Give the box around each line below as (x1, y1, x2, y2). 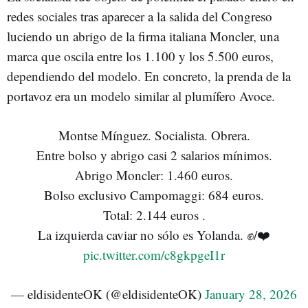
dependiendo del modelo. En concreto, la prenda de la (7, 67, 291, 85)
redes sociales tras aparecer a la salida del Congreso (7, 7, 272, 25)
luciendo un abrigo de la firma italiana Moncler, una (7, 27, 279, 45)
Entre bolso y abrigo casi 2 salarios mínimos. (36, 146, 272, 164)
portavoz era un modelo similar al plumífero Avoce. (7, 87, 275, 104)
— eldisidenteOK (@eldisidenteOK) (11, 285, 205, 302)
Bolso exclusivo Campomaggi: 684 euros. (44, 186, 264, 203)
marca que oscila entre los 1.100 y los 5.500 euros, (7, 47, 274, 65)
